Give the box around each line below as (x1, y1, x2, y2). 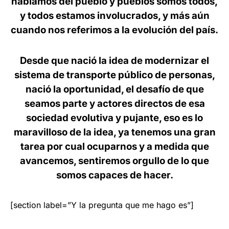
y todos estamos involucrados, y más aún (19, 10, 210, 21)
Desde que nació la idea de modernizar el (20, 55, 209, 66)
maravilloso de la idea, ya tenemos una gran (13, 126, 216, 138)
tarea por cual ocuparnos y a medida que (20, 141, 209, 152)
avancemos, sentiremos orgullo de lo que (20, 155, 209, 167)
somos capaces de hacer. (56, 169, 173, 181)
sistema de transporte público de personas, (14, 69, 215, 81)
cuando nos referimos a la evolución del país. (11, 24, 218, 36)
